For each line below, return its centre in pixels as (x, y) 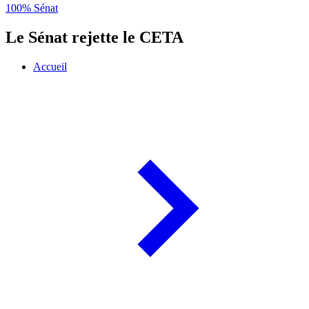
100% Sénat (32, 8)
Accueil (50, 67)
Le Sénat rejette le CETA (94, 38)
